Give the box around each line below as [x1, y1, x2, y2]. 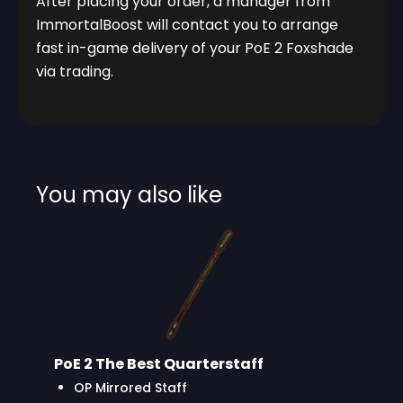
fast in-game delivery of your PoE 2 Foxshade [36, 38, 354, 59]
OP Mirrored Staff [74, 379, 187, 398]
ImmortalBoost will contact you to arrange [36, 14, 338, 36]
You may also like [36, 180, 222, 210]
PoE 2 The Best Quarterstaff [54, 354, 264, 375]
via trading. [36, 61, 113, 83]
